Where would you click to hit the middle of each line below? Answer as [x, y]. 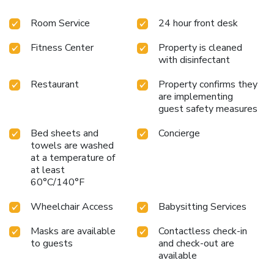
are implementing [196, 96]
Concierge [179, 133]
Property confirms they [208, 84]
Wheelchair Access [72, 206]
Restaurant [55, 84]
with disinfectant [194, 60]
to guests [52, 243]
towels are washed [72, 145]
